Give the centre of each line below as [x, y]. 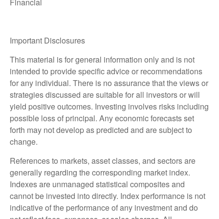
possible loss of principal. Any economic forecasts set [102, 118]
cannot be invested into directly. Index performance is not [108, 196]
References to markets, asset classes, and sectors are [103, 160]
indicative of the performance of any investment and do [104, 207]
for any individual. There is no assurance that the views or [109, 83]
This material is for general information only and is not [102, 59]
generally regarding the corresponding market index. [100, 172]
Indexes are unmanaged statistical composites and [97, 184]
